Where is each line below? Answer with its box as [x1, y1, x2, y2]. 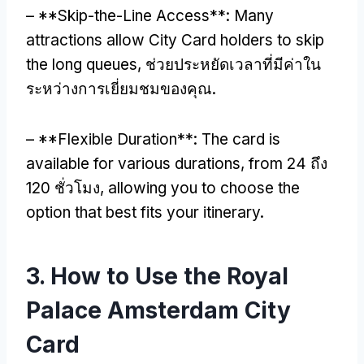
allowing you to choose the [108, 178, 300, 197]
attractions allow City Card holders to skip [26, 30, 324, 50]
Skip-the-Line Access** [58, 6, 226, 25]
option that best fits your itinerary [26, 202, 260, 222]
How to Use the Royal [50, 262, 288, 290]
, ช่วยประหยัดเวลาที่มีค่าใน [137, 54, 321, 74]
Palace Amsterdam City [26, 296, 291, 324]
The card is [201, 129, 280, 149]
